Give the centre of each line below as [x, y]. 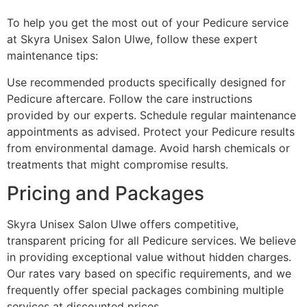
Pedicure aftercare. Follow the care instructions [130, 98]
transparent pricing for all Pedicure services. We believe [151, 240]
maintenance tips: [52, 56]
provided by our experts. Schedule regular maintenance [151, 115]
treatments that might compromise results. [118, 164]
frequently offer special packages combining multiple [145, 290]
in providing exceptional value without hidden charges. [149, 257]
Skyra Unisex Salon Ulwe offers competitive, [123, 224]
